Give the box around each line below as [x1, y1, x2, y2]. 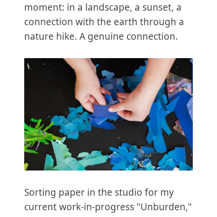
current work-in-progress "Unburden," [24, 200, 192, 213]
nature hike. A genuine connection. [24, 30, 178, 43]
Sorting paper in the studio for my [24, 186, 174, 199]
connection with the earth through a [24, 15, 184, 28]
